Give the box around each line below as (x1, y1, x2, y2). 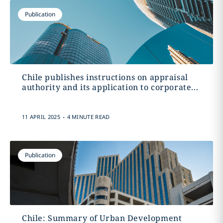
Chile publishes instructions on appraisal (21, 72, 188, 83)
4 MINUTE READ (67, 113, 110, 120)
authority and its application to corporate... (21, 82, 199, 93)
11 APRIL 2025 (21, 113, 60, 120)
